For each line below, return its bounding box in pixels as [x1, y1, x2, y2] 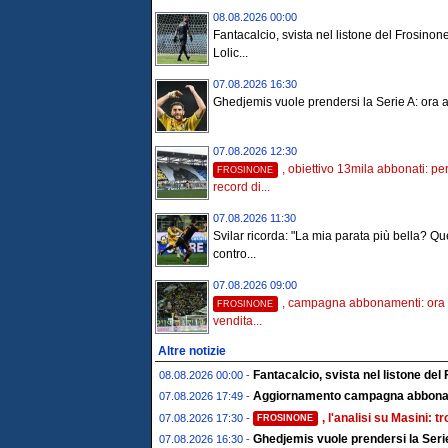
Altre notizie [158, 344, 226, 359]
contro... [213, 247, 256, 262]
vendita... [213, 314, 262, 329]
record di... [213, 180, 270, 195]
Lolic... [213, 46, 248, 61]
